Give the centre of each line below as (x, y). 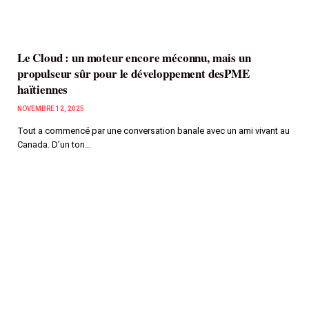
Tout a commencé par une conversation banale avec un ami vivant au (153, 130)
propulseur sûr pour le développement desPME (133, 73)
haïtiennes (43, 89)
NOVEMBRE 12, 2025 (51, 108)
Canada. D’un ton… (54, 144)
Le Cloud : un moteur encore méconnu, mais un (134, 57)
